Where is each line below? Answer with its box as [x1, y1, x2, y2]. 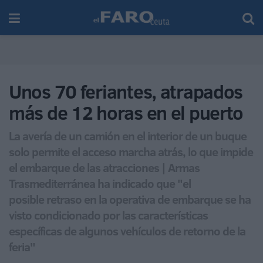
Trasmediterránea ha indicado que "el [9, 174, 191, 191]
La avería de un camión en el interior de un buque [9, 127, 247, 144]
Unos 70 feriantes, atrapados [9, 79, 243, 104]
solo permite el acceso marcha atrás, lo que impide [9, 143, 253, 160]
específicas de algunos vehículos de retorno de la [9, 222, 245, 239]
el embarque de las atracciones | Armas [9, 159, 200, 176]
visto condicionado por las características [9, 206, 208, 223]
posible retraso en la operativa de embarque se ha [9, 190, 251, 207]
